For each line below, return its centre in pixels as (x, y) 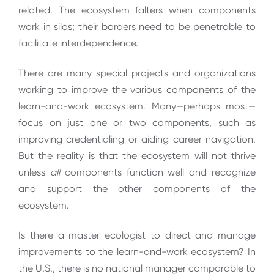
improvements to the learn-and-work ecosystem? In (137, 252)
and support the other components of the (137, 189)
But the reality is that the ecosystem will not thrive (137, 156)
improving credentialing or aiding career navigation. (137, 139)
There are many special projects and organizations (137, 73)
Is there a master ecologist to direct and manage (137, 235)
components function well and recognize (160, 172)
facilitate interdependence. (78, 43)
